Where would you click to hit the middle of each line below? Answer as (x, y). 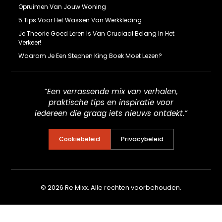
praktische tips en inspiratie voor (111, 103)
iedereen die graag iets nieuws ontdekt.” (111, 113)
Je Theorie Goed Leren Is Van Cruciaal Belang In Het (97, 34)
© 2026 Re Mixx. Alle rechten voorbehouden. (111, 187)
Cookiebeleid (79, 139)
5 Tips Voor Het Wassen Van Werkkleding (80, 20)
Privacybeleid (142, 139)
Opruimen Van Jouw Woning (62, 7)
